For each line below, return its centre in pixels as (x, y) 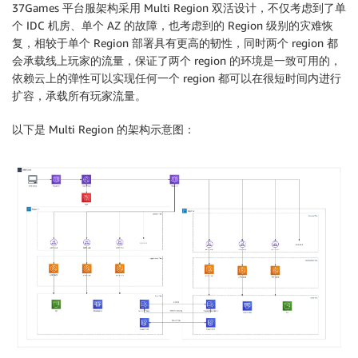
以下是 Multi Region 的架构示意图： (103, 129)
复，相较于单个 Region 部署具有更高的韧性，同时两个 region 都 (175, 42)
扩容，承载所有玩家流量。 (79, 95)
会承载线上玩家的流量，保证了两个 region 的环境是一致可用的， (177, 60)
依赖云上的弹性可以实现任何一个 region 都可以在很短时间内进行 (177, 78)
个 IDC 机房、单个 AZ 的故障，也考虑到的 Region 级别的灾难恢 (173, 25)
